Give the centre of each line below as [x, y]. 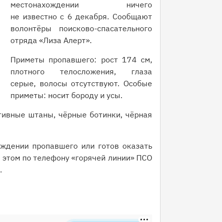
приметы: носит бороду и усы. [66, 95]
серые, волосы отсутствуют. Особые [81, 83]
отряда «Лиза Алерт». [51, 40]
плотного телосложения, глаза [81, 71]
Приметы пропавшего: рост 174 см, [81, 59]
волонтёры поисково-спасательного [81, 28]
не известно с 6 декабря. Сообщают [81, 16]
